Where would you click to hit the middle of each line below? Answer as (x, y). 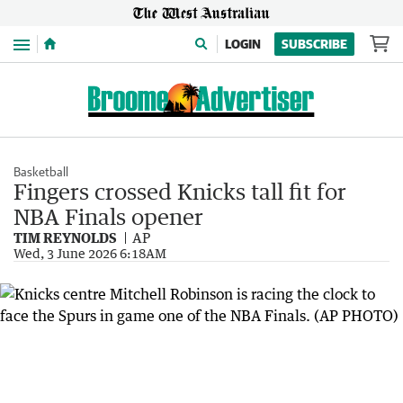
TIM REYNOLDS (65, 237)
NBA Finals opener (108, 216)
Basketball (41, 172)
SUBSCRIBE (314, 44)
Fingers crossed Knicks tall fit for (180, 191)
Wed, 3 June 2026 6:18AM (90, 253)
